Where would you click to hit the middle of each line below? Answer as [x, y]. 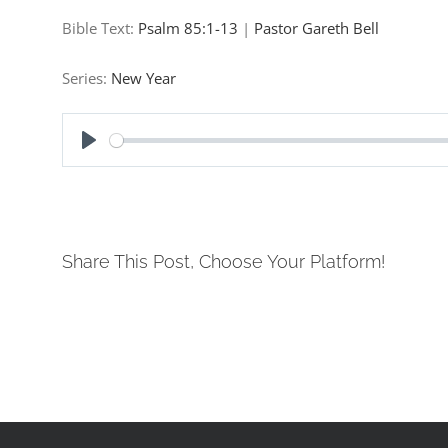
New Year [143, 78]
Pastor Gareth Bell [316, 28]
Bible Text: [100, 28]
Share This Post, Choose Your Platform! [223, 261]
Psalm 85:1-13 [188, 28]
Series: [86, 78]
